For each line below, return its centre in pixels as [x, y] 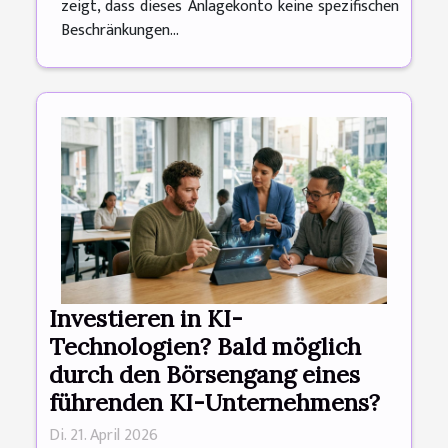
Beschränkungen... [120, 31]
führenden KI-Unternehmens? [214, 401]
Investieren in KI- [146, 317]
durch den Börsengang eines [204, 373]
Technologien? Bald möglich [205, 345]
